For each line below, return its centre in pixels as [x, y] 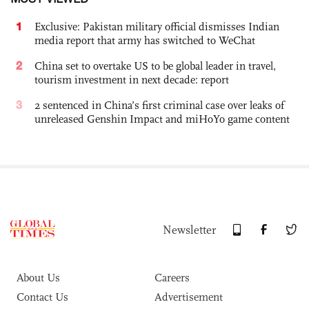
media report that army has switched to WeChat [145, 41]
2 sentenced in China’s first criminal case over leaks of [159, 106]
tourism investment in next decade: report [132, 80]
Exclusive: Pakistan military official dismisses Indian [157, 27]
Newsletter [189, 230]
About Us [38, 278]
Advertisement [189, 297]
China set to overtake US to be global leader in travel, [155, 66]
